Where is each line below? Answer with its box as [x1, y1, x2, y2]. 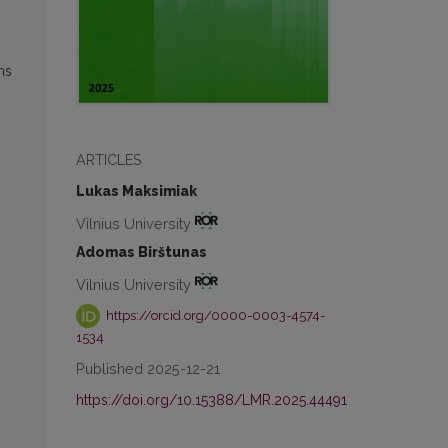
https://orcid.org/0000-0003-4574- [103, 307, 326, 323]
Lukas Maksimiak [76, 182, 197, 199]
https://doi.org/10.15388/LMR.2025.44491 [76, 392, 347, 409]
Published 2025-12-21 [76, 360, 220, 378]
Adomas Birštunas [76, 243, 207, 260]
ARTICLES [76, 150, 142, 168]
